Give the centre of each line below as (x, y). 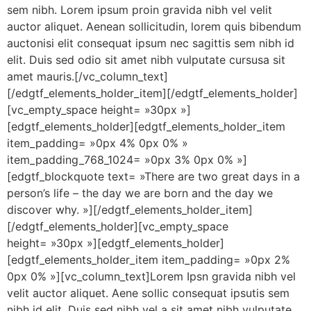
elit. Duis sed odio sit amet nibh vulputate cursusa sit (146, 60)
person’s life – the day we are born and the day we (140, 193)
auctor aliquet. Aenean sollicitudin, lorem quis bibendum (154, 26)
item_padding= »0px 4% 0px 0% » (98, 143)
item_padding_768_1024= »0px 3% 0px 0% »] (127, 160)
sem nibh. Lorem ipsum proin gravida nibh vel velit (140, 10)
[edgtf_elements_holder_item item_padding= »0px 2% (149, 260)
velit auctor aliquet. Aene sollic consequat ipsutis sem (148, 293)
